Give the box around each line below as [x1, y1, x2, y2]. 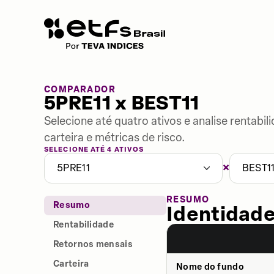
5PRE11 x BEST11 [44, 92, 199, 116]
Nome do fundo [176, 262, 244, 272]
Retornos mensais [53, 239, 133, 250]
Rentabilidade [53, 220, 114, 230]
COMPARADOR [44, 84, 116, 95]
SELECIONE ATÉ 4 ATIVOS [44, 146, 144, 154]
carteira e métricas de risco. [44, 131, 185, 144]
